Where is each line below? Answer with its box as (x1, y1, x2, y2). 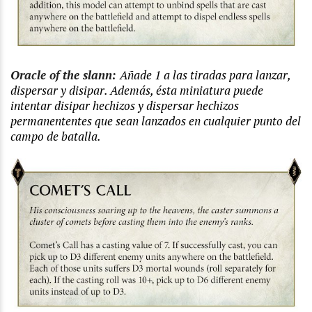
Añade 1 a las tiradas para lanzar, (120, 66, 290, 83)
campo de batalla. (10, 127, 101, 144)
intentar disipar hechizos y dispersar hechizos (10, 97, 239, 114)
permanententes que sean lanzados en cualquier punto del (10, 112, 301, 129)
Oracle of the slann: (10, 66, 120, 83)
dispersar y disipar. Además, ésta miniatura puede (10, 81, 263, 98)
